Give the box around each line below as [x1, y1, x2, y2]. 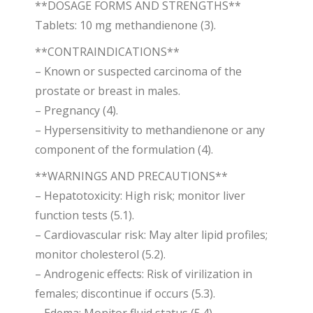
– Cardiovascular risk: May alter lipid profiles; [35, 227, 268, 242]
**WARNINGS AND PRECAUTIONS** [35, 168, 228, 184]
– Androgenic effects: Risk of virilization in [35, 266, 252, 282]
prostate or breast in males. [35, 83, 180, 99]
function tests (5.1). [35, 208, 134, 223]
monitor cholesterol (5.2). [35, 247, 166, 262]
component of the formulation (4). [35, 142, 213, 157]
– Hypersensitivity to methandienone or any [35, 122, 265, 138]
